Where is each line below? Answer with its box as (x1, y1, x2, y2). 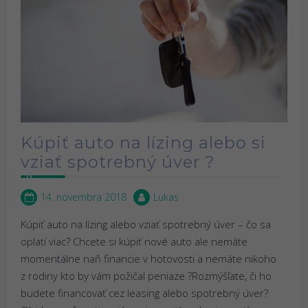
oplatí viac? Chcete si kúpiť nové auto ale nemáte (21, 234, 247, 248)
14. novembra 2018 (41, 190, 126, 203)
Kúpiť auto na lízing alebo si (21, 132, 266, 153)
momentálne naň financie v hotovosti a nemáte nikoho (21, 251, 276, 265)
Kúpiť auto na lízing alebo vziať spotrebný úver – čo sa (21, 217, 271, 231)
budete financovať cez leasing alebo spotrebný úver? (21, 285, 268, 300)
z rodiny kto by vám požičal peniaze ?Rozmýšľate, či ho (21, 268, 272, 283)
